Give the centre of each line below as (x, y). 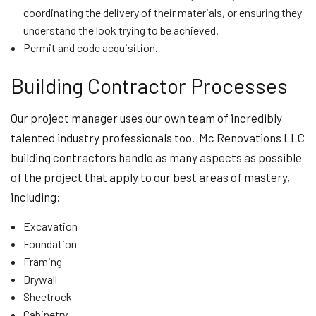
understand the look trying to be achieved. (121, 30)
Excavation (50, 226)
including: (36, 197)
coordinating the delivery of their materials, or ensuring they (162, 12)
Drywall (40, 279)
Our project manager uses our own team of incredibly (146, 118)
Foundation (50, 244)
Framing (42, 261)
